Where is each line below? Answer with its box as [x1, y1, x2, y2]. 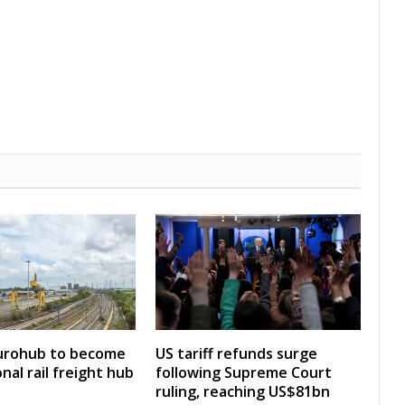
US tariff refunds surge [155, 344, 317, 364]
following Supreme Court [155, 363, 332, 383]
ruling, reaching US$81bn [155, 381, 330, 402]
